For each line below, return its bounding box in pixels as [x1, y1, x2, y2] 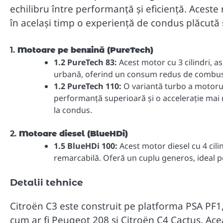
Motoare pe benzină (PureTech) [17, 45, 153, 55]
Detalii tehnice [10, 176, 83, 188]
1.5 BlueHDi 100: [54, 140, 117, 151]
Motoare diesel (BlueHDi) [19, 128, 128, 138]
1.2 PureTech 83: [54, 56, 117, 68]
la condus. [54, 104, 92, 115]
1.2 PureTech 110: [54, 80, 121, 92]
